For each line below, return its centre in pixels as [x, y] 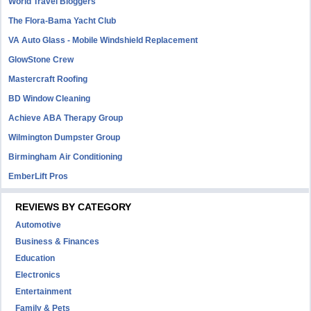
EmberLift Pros [39, 176]
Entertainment [44, 292]
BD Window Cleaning [50, 99]
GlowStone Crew [41, 60]
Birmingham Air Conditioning [66, 157]
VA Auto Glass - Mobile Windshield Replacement [103, 40]
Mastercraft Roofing [48, 79]
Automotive [39, 225]
